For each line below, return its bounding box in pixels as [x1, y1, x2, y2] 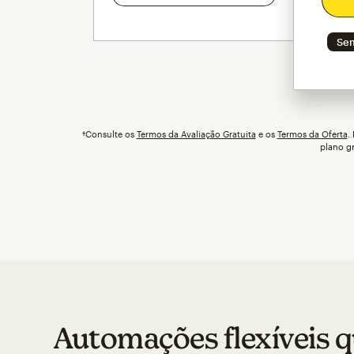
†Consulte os [81, 129, 137, 140]
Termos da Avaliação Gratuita [136, 129, 256, 140]
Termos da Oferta [277, 129, 348, 140]
